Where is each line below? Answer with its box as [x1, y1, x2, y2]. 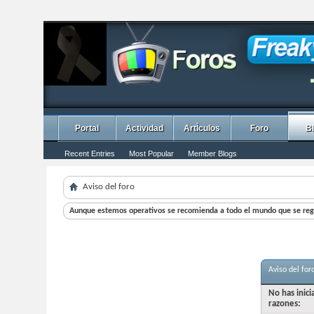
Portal [75, 123, 99, 133]
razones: [268, 299, 301, 308]
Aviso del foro [83, 182, 135, 191]
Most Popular [129, 149, 174, 158]
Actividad [125, 123, 163, 133]
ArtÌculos [184, 123, 220, 133]
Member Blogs [188, 149, 237, 158]
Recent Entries [64, 149, 115, 158]
